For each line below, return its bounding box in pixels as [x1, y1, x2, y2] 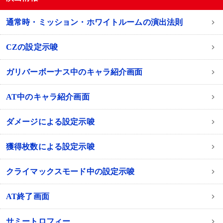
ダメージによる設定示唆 [5, 117, 95, 126]
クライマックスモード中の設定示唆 [5, 167, 135, 176]
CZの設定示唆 [5, 43, 58, 52]
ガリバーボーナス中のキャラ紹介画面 [5, 68, 143, 77]
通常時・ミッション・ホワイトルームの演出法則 [5, 18, 183, 27]
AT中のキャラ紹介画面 [5, 93, 90, 102]
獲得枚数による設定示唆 [5, 142, 95, 151]
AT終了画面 [5, 192, 49, 201]
